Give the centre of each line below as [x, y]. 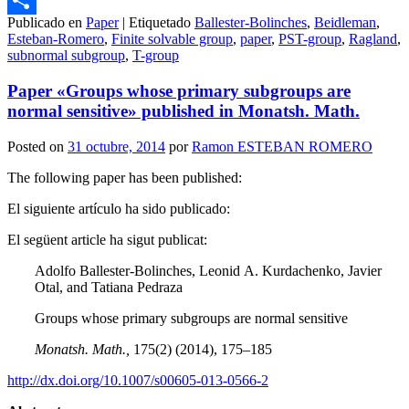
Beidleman [345, 23]
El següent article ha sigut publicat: [107, 239]
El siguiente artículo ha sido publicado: [119, 208]
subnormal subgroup [66, 56]
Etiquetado [160, 23]
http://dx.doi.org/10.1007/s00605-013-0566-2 [138, 380]
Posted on [37, 146]
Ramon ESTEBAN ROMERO [282, 146]
